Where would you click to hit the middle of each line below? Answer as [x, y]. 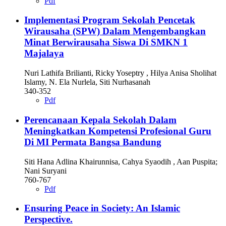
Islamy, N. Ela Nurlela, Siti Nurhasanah [87, 82]
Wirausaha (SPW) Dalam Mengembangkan [115, 31]
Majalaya [44, 53]
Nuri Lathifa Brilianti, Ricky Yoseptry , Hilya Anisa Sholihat [120, 73]
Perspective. [48, 219]
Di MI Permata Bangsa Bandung [93, 142]
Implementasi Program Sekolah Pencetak [110, 20]
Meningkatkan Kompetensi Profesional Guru [118, 131]
